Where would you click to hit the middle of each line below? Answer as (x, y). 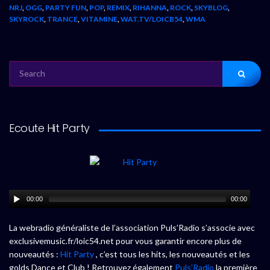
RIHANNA (150, 7)
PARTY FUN (66, 7)
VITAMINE (99, 19)
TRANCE (62, 19)
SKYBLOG (211, 7)
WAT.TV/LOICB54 (152, 19)
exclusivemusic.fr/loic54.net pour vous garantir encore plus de (125, 241)
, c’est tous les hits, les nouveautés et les (172, 254)
